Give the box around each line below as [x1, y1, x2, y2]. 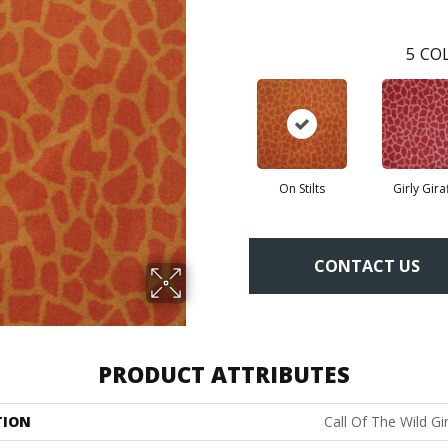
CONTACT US [314, 254, 420, 277]
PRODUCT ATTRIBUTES [98, 359, 350, 390]
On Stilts [278, 180, 325, 198]
